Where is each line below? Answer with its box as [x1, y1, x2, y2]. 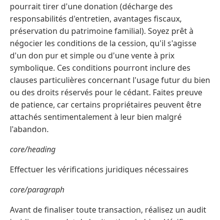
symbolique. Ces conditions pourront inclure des [10, 62, 191, 73]
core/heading [10, 143, 55, 155]
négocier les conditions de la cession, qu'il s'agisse [10, 37, 196, 49]
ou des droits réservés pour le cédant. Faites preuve [10, 86, 202, 98]
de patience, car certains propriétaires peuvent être [10, 99, 201, 110]
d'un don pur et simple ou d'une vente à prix [10, 50, 174, 61]
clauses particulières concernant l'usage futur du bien [10, 74, 210, 85]
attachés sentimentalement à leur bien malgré [10, 111, 182, 122]
